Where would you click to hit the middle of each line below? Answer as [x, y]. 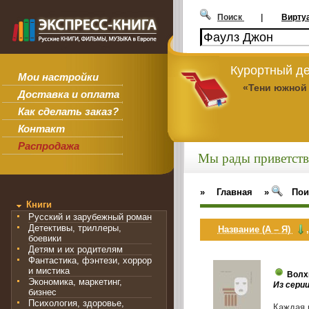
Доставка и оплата [68, 94]
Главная [235, 192]
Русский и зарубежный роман [90, 217]
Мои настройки [58, 77]
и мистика [49, 271]
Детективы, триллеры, [75, 228]
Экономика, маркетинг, [75, 282]
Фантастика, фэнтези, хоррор [90, 261]
